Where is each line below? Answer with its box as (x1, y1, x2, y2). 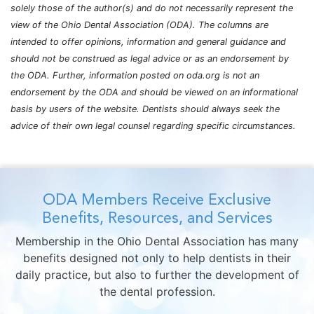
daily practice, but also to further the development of (15, 268, 299, 282)
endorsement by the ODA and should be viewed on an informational (11, 87, 298, 98)
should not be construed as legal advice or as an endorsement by (11, 53, 289, 64)
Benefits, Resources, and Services (41, 209, 273, 227)
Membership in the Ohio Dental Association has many (15, 234, 299, 249)
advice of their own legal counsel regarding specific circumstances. (11, 121, 296, 132)
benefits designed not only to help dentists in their (23, 251, 291, 266)
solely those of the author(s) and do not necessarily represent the (11, 3, 293, 14)
